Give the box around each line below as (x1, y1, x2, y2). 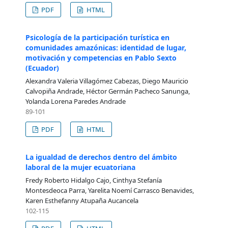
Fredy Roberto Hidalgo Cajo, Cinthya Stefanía (25, 175, 162, 185)
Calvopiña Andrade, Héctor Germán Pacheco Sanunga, (25, 86, 190, 96)
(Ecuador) (25, 63, 59, 73)
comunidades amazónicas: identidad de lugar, (25, 42, 186, 52)
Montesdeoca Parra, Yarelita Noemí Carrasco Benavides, (25, 185, 194, 195)
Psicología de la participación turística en (25, 32, 169, 42)
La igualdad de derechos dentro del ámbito (25, 152, 177, 162)
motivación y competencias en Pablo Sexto (25, 52, 177, 63)
